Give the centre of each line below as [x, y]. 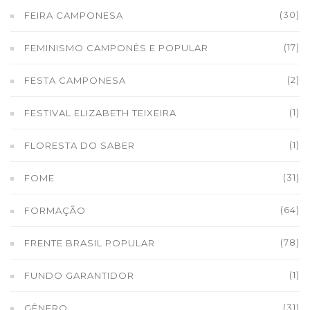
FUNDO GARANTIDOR [79, 275]
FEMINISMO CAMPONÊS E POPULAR [116, 48]
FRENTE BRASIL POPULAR [90, 243]
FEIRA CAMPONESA [74, 15]
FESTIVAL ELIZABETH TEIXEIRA [100, 113]
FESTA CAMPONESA [75, 80]
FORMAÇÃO [55, 210]
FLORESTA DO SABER [80, 145]
